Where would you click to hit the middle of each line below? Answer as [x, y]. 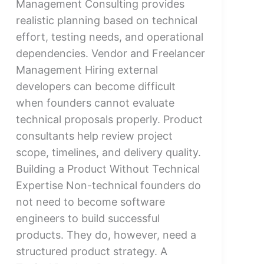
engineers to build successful [88, 218]
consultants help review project [94, 136]
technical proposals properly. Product [109, 119]
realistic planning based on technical [106, 20]
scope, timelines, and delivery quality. [108, 152]
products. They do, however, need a [106, 235]
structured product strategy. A [91, 251]
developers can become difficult [95, 86]
